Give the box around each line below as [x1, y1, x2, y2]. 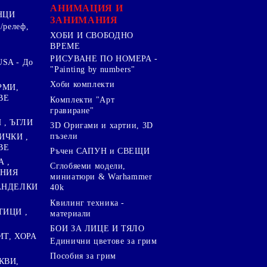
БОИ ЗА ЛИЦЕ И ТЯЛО [50, 223, 145, 233]
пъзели [50, 131, 78, 141]
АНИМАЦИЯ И [50, 2, 123, 13]
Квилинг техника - [50, 198, 125, 207]
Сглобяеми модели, [50, 162, 126, 171]
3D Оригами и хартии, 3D [50, 120, 153, 130]
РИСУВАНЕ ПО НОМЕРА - [50, 54, 158, 64]
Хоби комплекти [50, 80, 115, 89]
